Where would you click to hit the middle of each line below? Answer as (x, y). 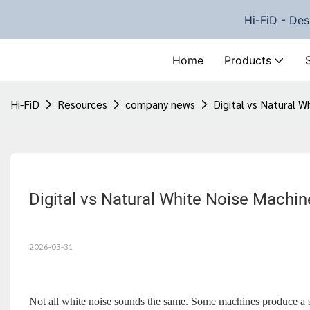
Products (248, 61)
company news (160, 104)
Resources (82, 104)
